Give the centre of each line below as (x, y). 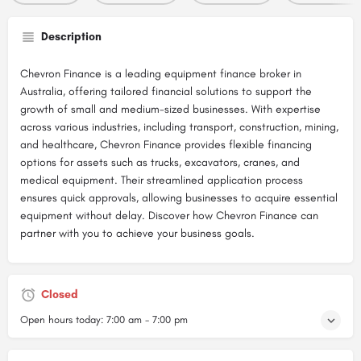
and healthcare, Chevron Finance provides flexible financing (166, 145)
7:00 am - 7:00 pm (147, 320)
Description (71, 37)
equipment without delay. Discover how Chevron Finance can (169, 216)
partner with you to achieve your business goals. (137, 233)
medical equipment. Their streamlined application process (162, 180)
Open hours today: (63, 320)
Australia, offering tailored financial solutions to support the (166, 91)
